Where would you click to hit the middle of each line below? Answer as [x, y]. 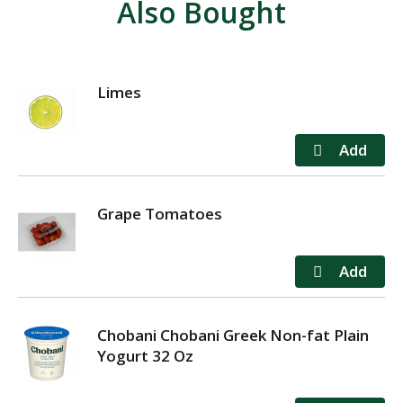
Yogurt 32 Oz [145, 355]
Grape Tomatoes [160, 213]
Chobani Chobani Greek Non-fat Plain [233, 335]
